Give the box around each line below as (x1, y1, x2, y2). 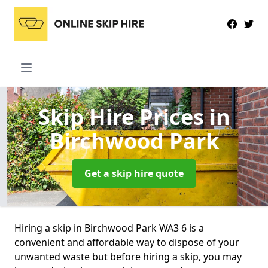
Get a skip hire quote (84, 166, 184, 180)
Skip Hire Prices (38, 102, 209, 132)
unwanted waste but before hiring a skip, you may (14, 249, 242, 263)
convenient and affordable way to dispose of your (14, 235, 239, 249)
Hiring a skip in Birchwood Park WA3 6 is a (14, 221, 204, 234)
